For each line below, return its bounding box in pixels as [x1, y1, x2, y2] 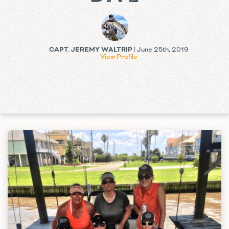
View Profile [100, 52, 138, 61]
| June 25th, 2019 [132, 45, 188, 54]
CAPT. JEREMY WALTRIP [49, 45, 132, 54]
